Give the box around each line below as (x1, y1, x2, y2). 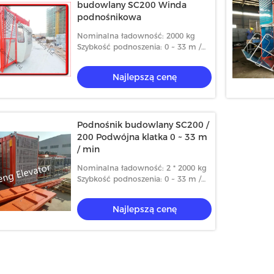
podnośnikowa (77, 12, 141, 23)
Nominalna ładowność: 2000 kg (77, 31, 195, 40)
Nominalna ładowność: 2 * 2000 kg (77, 163, 207, 172)
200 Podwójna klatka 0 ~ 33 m (77, 131, 207, 143)
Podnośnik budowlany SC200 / (77, 119, 209, 130)
